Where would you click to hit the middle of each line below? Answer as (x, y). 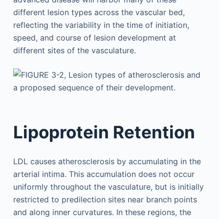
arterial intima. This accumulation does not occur (104, 174)
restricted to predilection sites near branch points (105, 199)
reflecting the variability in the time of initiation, (101, 25)
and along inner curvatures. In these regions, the (102, 212)
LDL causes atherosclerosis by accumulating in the (107, 161)
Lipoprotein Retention (104, 132)
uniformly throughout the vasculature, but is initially (108, 186)
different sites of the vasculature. (74, 50)
